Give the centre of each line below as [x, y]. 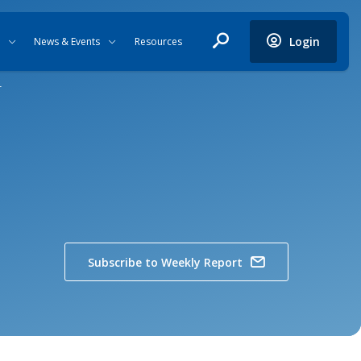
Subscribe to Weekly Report [165, 262]
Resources [158, 41]
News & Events [67, 41]
